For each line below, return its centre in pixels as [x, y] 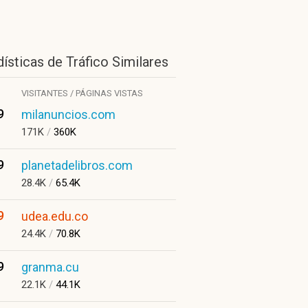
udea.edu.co [55, 216]
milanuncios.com [68, 114]
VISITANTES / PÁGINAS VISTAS [82, 93]
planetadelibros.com [77, 165]
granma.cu [50, 267]
